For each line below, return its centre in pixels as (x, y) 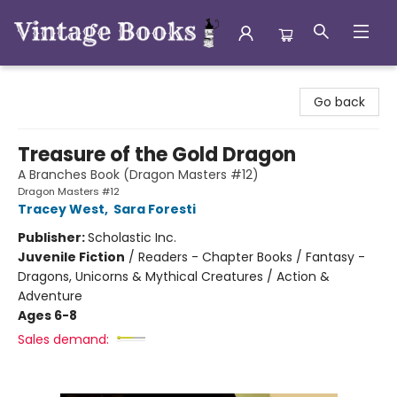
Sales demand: (63, 339)
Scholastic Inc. (132, 237)
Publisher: (53, 237)
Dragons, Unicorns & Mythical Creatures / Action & (174, 276)
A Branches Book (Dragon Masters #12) (138, 175)
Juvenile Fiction (71, 257)
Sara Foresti (155, 209)
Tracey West (61, 209)
